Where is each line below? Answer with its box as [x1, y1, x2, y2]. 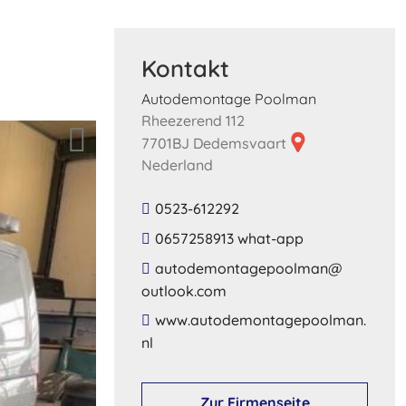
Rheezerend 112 [141, 111, 245, 130]
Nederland [141, 155, 213, 174]
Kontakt [141, 53, 229, 82]
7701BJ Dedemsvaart [141, 133, 290, 152]
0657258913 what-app [155, 228, 304, 247]
